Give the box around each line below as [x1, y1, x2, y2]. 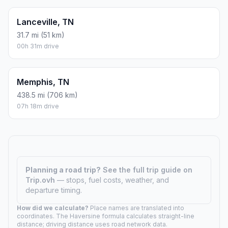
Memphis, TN [17, 77, 69, 88]
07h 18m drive [17, 102, 59, 110]
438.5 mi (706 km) [17, 91, 78, 100]
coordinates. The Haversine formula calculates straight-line [17, 212, 194, 220]
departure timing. [25, 186, 82, 195]
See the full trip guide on [103, 165, 192, 175]
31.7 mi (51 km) [17, 31, 65, 40]
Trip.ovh [25, 176, 57, 185]
